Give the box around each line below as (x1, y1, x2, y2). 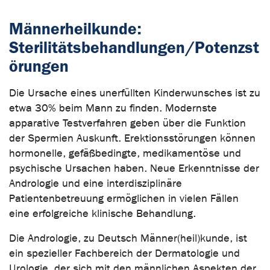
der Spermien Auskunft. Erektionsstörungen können (9, 131, 256, 145)
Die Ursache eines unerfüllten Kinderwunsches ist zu (9, 86, 260, 99)
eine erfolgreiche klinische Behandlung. (9, 207, 196, 220)
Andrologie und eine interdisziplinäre (9, 177, 182, 190)
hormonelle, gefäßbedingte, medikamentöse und (9, 146, 241, 160)
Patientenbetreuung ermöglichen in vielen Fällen (9, 192, 239, 205)
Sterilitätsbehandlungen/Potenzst (9, 37, 259, 57)
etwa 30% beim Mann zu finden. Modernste (9, 101, 217, 115)
